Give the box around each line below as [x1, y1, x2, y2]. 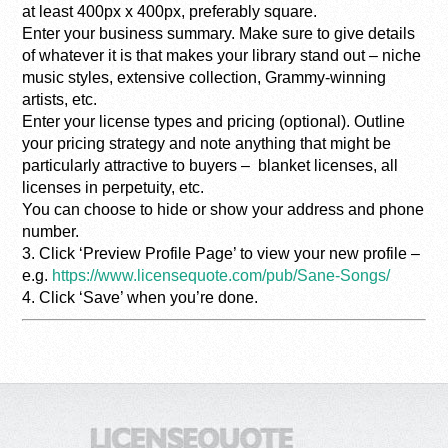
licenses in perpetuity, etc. [22, 179, 205, 196]
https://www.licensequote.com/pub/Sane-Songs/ [52, 267, 391, 284]
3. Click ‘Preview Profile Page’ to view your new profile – [22, 245, 421, 262]
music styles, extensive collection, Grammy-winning [22, 69, 387, 86]
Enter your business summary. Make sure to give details [22, 25, 416, 42]
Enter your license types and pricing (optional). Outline [22, 113, 406, 130]
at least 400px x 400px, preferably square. [22, 3, 318, 20]
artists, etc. [22, 91, 98, 108]
